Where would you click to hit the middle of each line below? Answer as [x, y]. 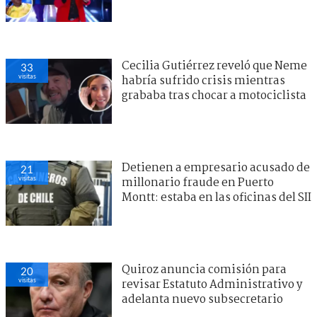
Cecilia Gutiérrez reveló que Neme [214, 66]
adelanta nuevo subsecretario [202, 299]
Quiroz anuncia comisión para [204, 270]
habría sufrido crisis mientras [203, 81]
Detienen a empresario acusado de [216, 168]
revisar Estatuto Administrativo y [212, 284]
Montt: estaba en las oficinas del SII [217, 197]
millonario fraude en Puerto [198, 183]
